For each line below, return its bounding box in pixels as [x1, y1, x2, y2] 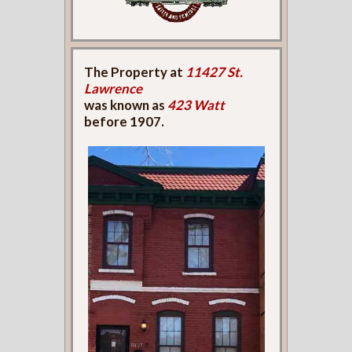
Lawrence [84, 79, 143, 97]
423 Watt [167, 96, 225, 113]
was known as [84, 96, 168, 113]
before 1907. [84, 112, 165, 130]
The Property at [84, 63, 186, 80]
